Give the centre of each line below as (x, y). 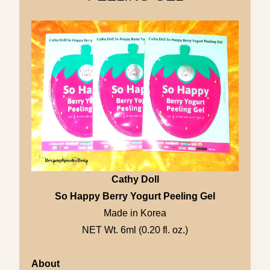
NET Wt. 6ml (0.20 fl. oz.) (135, 230)
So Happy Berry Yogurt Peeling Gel (135, 196)
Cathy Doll (135, 179)
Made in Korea (135, 213)
